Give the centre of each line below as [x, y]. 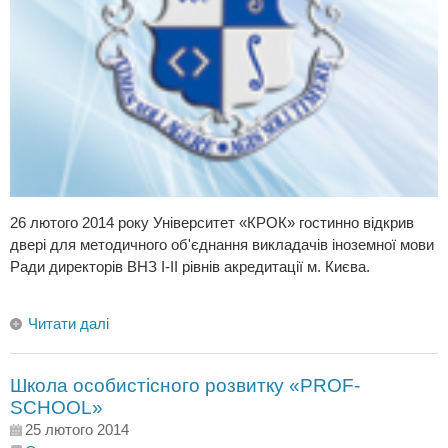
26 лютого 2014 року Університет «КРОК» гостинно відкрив [212, 223]
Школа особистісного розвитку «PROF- [185, 386]
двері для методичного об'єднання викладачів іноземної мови [222, 245]
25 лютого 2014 [77, 430]
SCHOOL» [56, 408]
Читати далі [68, 324]
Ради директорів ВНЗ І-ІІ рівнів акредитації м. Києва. [190, 267]
